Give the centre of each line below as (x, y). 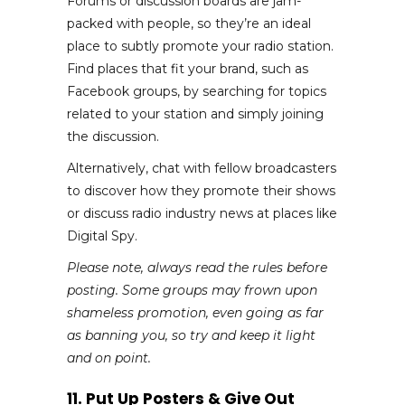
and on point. (109, 358)
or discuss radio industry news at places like (202, 213)
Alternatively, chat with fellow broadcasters (202, 168)
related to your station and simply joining (195, 113)
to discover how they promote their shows (201, 190)
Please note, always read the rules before (197, 267)
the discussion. (113, 136)
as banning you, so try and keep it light (191, 335)
